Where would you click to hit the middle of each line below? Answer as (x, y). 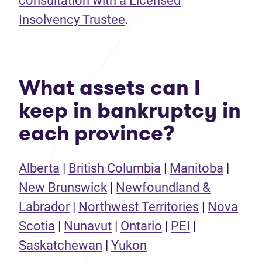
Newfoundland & (163, 187)
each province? (97, 133)
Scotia (37, 226)
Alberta (39, 168)
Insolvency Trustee (72, 20)
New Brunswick (63, 187)
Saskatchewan (61, 245)
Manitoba (196, 168)
